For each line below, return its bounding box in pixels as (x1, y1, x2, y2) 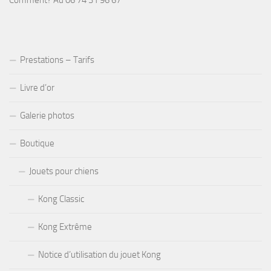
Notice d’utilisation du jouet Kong (38, 249, 161, 261)
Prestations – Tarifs (20, 54, 94, 66)
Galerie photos (20, 110, 74, 122)
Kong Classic (38, 194, 84, 205)
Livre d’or (20, 82, 54, 94)
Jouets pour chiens (29, 166, 99, 177)
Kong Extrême (38, 221, 92, 233)
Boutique (20, 138, 54, 149)
